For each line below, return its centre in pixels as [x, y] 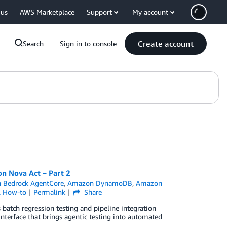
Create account [166, 44]
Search [33, 43]
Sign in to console [88, 43]
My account [150, 12]
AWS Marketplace [47, 12]
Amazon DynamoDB [100, 183]
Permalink [50, 192]
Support [99, 12]
